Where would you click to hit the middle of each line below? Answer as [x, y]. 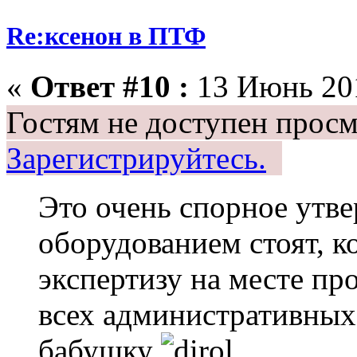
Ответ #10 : [110, 86]
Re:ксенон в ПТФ [106, 35]
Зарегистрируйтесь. [136, 158]
